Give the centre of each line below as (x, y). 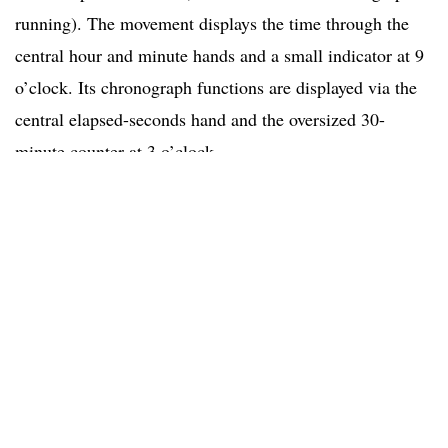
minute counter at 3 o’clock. (117, 150)
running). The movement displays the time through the (212, 22)
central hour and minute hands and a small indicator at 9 (219, 54)
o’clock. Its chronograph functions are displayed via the (216, 86)
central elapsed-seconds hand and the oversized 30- (200, 118)
